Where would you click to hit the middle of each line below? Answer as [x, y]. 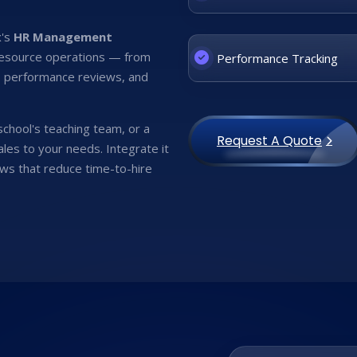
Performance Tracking [276, 58]
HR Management [63, 37]
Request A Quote [269, 141]
